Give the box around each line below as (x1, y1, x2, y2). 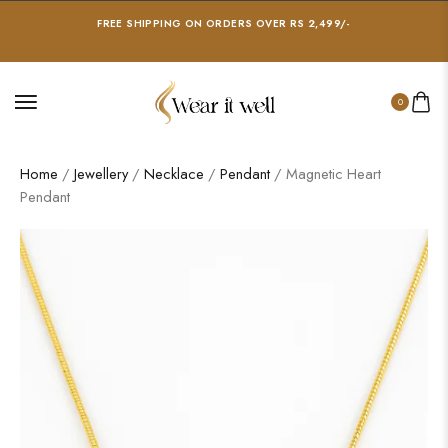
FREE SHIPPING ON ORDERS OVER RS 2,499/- (97, 16, 351, 31)
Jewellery (74, 163, 128, 184)
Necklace (144, 163, 204, 184)
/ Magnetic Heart (270, 163, 381, 184)
